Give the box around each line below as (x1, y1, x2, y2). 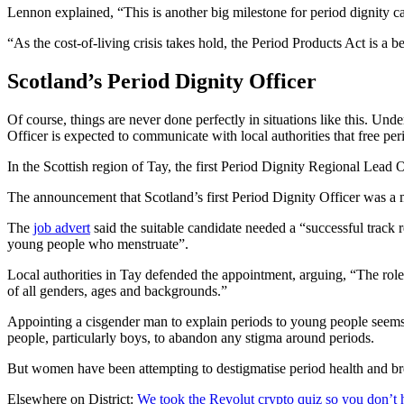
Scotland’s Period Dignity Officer (7, 69, 317, 94)
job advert (33, 220, 90, 236)
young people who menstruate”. (7, 236, 188, 252)
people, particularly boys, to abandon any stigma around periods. (7, 330, 374, 346)
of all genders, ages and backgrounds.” (7, 283, 227, 299)
